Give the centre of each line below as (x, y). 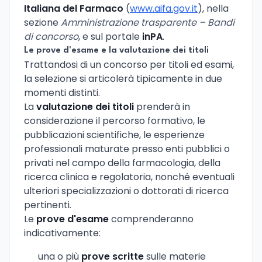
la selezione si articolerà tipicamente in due (123, 79)
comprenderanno (151, 219)
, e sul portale (110, 37)
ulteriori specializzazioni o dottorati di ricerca (126, 191)
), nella (213, 9)
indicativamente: (62, 233)
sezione (42, 23)
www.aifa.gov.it (164, 9)
